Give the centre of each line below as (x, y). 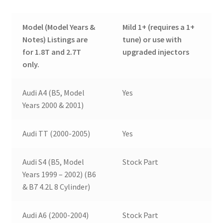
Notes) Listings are (55, 40)
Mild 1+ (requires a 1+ (159, 27)
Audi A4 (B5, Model (54, 93)
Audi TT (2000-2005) (56, 134)
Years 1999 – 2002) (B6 (59, 174)
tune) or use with (152, 40)
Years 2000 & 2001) (53, 105)
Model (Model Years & (59, 27)
